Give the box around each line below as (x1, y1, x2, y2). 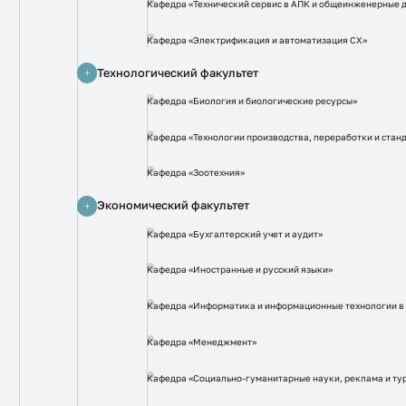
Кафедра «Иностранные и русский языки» (146, 264, 333, 275)
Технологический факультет (97, 65, 259, 80)
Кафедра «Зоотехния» (146, 167, 245, 179)
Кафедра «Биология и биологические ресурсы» (146, 94, 357, 106)
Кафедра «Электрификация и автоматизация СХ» (146, 34, 367, 45)
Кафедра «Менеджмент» (146, 335, 256, 347)
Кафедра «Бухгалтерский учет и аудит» (146, 227, 323, 239)
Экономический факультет (97, 198, 250, 213)
